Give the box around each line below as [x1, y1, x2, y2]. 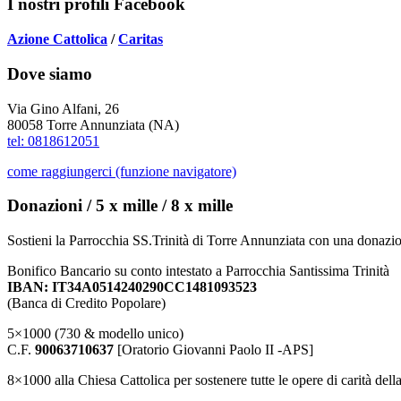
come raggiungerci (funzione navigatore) [7, 163, 236, 179]
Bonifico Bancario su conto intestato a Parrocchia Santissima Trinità [7, 263, 389, 279]
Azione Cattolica [7, 31, 107, 47]
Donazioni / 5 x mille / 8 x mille [7, 196, 233, 216]
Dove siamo [7, 64, 92, 83]
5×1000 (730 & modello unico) [7, 326, 183, 342]
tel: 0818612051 [7, 132, 99, 149]
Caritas [118, 31, 163, 47]
